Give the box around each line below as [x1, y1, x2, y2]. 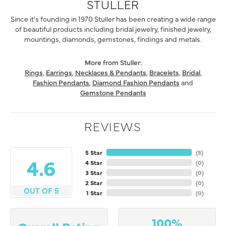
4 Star [85, 158, 102, 167]
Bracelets [149, 67, 179, 78]
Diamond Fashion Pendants [92, 77, 180, 88]
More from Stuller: [84, 57, 142, 68]
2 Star [85, 179, 102, 187]
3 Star [85, 168, 102, 177]
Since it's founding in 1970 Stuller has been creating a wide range [10, 14, 216, 24]
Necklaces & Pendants [75, 67, 146, 78]
